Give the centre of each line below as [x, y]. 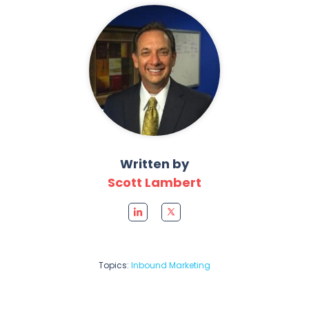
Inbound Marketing [171, 265]
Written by [154, 164]
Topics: [115, 265]
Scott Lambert [154, 182]
